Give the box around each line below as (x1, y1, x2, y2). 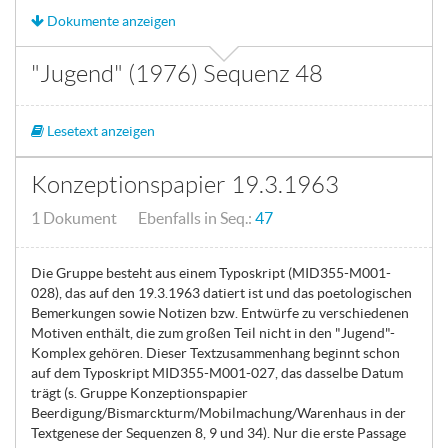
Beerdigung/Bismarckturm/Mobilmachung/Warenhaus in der (31, 405, 406, 421)
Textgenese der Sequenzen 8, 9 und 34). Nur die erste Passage (31, 425, 406, 441)
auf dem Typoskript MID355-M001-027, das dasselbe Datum (31, 365, 403, 381)
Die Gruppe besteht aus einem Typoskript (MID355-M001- (31, 265, 391, 281)
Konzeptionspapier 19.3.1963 (31, 172, 339, 198)
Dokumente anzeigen (44, 13, 176, 29)
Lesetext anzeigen (44, 123, 155, 139)
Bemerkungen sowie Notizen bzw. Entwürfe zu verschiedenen (31, 305, 409, 321)
